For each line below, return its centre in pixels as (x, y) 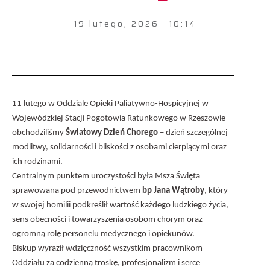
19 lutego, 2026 (116, 23)
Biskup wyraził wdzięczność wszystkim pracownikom (107, 248)
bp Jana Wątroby (173, 190)
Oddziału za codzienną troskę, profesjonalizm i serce (106, 263)
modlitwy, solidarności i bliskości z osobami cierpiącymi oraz (119, 147)
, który (216, 190)
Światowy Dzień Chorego (112, 133)
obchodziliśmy (39, 133)
